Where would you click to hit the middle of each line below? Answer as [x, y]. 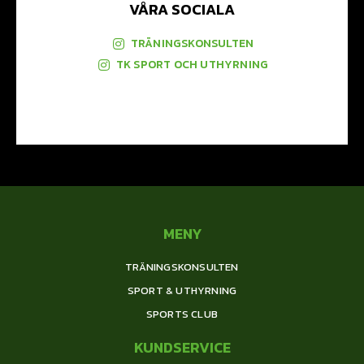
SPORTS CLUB [182, 314]
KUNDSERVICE [182, 347]
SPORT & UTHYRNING [182, 290]
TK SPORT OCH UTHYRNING [192, 64]
